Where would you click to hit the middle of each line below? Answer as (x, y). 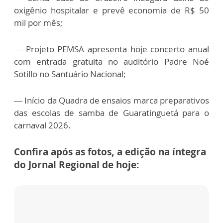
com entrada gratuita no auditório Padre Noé (111, 62)
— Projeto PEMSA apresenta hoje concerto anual (111, 49)
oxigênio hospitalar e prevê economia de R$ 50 (111, 10)
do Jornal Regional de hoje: (76, 165)
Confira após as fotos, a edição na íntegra (110, 152)
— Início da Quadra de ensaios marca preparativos (111, 101)
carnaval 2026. (42, 125)
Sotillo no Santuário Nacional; (70, 74)
